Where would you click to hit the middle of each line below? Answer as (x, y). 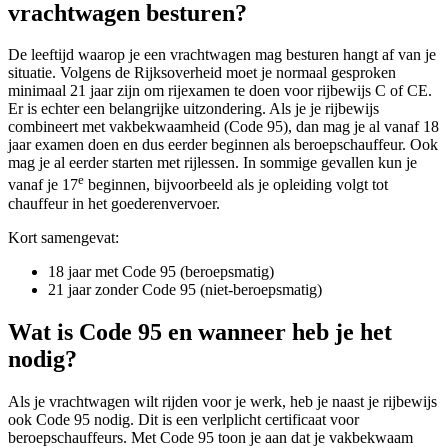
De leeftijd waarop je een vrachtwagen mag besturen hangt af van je (222, 55)
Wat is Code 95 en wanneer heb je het (200, 331)
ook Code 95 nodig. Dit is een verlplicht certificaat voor (183, 419)
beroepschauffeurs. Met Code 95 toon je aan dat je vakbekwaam (210, 437)
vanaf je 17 (43, 185)
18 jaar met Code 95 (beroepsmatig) (161, 271)
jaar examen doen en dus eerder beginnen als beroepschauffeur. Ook (223, 145)
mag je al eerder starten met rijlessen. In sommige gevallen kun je (212, 163)
